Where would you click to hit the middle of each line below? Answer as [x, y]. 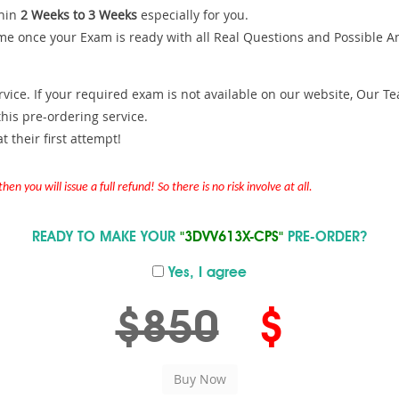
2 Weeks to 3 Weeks [79, 15]
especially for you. [193, 15]
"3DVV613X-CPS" [232, 238]
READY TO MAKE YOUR [106, 238]
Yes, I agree [205, 273]
